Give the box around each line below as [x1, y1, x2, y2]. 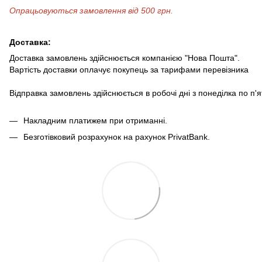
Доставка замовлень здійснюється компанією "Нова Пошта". [9, 53, 240, 63]
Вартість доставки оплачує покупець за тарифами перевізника [9, 64, 251, 74]
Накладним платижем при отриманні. [23, 115, 167, 125]
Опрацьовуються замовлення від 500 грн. [9, 5, 175, 15]
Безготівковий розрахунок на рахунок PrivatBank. [23, 132, 210, 142]
